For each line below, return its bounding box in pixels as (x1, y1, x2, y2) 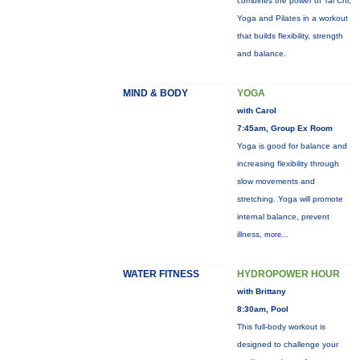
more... (264, 231, 288, 239)
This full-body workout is (236, 322, 325, 331)
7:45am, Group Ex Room (236, 124, 333, 133)
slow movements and (236, 177, 315, 186)
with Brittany (236, 287, 286, 296)
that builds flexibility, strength (236, 31, 343, 40)
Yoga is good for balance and (236, 141, 347, 150)
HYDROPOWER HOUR (236, 268, 340, 280)
